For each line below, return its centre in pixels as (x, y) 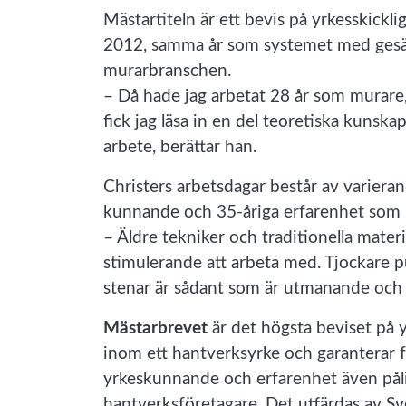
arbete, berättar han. (180, 147)
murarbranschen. (167, 71)
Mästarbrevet (155, 328)
